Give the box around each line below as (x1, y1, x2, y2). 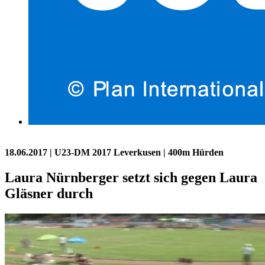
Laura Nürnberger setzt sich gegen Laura (5, 169, 257, 185)
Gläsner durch (5, 185, 93, 201)
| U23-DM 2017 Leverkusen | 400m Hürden (50, 147, 224, 157)
